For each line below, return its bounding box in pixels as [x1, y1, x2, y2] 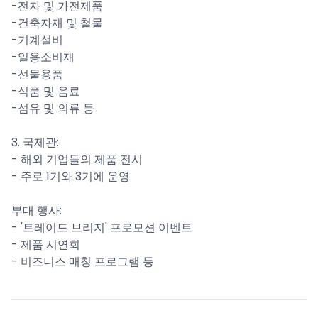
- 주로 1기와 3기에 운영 [11, 168, 130, 185]
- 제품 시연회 [11, 236, 80, 253]
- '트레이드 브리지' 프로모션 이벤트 [11, 219, 192, 236]
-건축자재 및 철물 [11, 15, 103, 31]
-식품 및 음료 [11, 83, 80, 99]
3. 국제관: [11, 134, 59, 150]
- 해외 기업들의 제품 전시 [11, 151, 143, 168]
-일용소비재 [11, 49, 75, 65]
